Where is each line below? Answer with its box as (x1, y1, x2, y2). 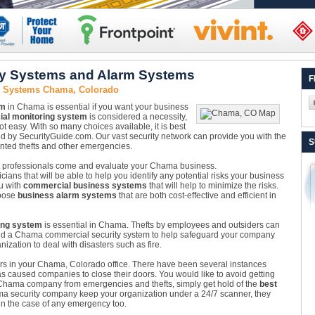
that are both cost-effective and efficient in (116, 191, 276, 200)
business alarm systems (17, 191, 117, 200)
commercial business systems (22, 181, 147, 191)
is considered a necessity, (86, 112, 187, 122)
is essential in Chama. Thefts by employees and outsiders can (41, 220, 280, 230)
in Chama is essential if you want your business (5, 102, 188, 112)
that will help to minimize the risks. (146, 181, 278, 191)
